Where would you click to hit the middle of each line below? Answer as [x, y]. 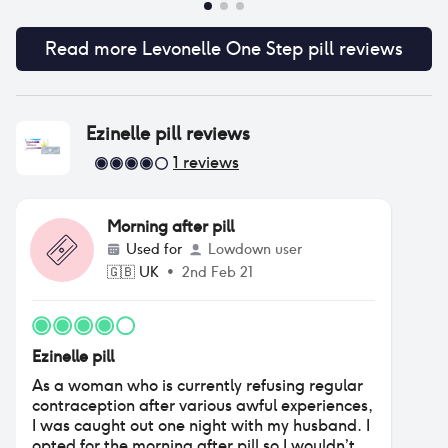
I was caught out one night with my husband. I [201, 425]
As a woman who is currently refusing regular [197, 385]
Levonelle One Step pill [238, 48]
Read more [93, 48]
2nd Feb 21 [217, 272]
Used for [154, 249]
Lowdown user [255, 249]
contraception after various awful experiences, [202, 405]
